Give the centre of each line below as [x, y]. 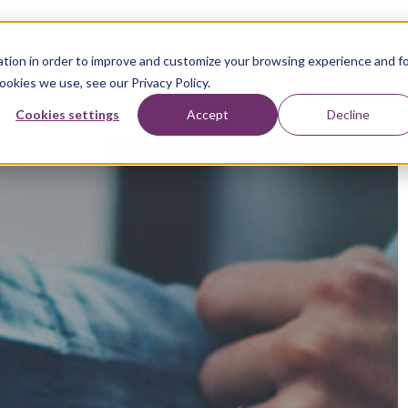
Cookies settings [68, 114]
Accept [208, 114]
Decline [348, 114]
